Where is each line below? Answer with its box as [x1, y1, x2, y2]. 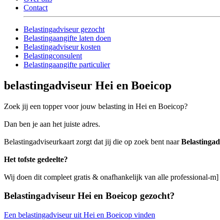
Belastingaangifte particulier [24, 60, 110, 69]
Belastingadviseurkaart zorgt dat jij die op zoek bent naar [4, 137, 181, 146]
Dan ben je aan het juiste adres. [4, 119, 100, 128]
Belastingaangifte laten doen [24, 33, 111, 42]
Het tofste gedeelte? [4, 155, 68, 164]
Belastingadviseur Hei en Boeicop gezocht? [4, 191, 175, 201]
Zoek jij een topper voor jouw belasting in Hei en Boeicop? [4, 102, 188, 110]
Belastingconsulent [24, 51, 82, 60]
